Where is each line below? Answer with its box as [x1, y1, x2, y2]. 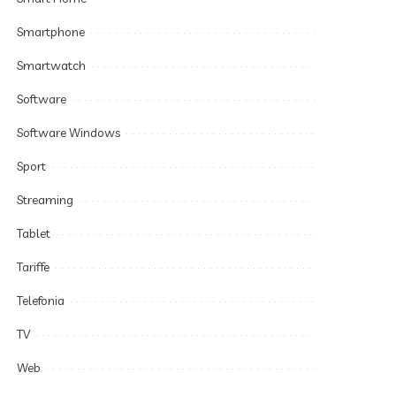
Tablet [17, 225, 51, 241]
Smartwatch [17, 57, 87, 73]
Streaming [17, 192, 74, 208]
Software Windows [17, 125, 121, 141]
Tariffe [17, 259, 50, 275]
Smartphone [17, 24, 86, 40]
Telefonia [17, 293, 65, 308]
